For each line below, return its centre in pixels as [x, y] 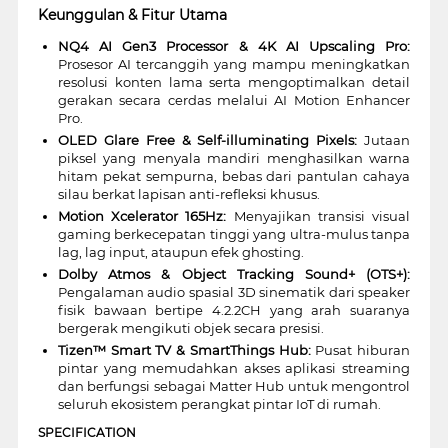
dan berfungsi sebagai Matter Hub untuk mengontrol [234, 385]
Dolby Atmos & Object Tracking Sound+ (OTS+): [234, 273]
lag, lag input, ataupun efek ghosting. [180, 251]
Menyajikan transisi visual [318, 215]
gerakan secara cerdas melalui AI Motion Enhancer [234, 99]
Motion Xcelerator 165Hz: [142, 215]
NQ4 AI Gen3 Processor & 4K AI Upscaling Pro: [234, 45]
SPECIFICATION [86, 432]
